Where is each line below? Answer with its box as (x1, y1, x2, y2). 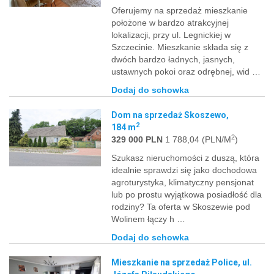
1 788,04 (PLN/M (163, 134, 232, 144)
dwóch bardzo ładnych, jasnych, (111, 54, 235, 64)
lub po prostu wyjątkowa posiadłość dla (111, 189, 262, 199)
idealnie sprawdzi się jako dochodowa (111, 165, 257, 175)
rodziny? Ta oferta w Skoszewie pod (111, 201, 251, 212)
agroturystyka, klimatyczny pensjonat (111, 177, 254, 187)
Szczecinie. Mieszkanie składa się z (111, 42, 249, 52)
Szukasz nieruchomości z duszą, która (111, 152, 260, 163)
